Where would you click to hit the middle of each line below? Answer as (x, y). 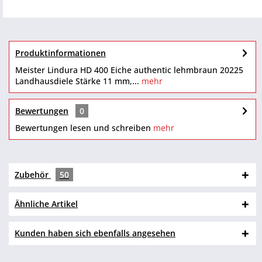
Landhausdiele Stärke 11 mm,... (77, 81)
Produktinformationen (61, 53)
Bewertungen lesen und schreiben (83, 128)
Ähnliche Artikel (46, 204)
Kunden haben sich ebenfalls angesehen (95, 233)
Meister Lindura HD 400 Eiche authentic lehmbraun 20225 (129, 70)
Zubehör (33, 175)
